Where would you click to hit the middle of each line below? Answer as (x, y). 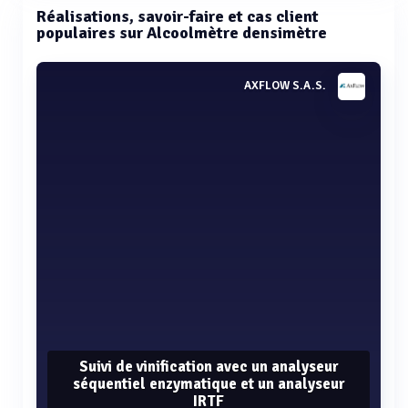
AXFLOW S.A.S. (285, 86)
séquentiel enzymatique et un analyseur (209, 383)
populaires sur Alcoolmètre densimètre (182, 33)
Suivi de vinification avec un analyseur (209, 366)
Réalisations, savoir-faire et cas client (178, 16)
